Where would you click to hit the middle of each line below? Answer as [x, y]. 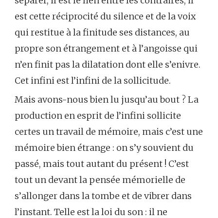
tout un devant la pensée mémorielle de [100, 180]
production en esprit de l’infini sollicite [98, 116]
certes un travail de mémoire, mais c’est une [109, 132]
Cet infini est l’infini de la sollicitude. [93, 81]
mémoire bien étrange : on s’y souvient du [104, 148]
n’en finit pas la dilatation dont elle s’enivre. [108, 64]
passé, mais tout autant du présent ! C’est [102, 164]
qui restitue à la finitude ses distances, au [102, 32]
